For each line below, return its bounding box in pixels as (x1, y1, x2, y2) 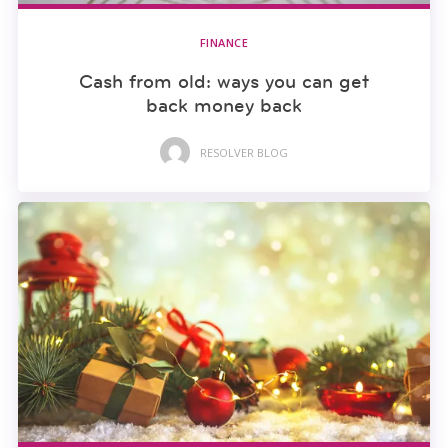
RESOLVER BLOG (200, 144, 288, 160)
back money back (146, 93, 302, 118)
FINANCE (199, 35, 249, 51)
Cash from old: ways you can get (79, 69, 369, 94)
